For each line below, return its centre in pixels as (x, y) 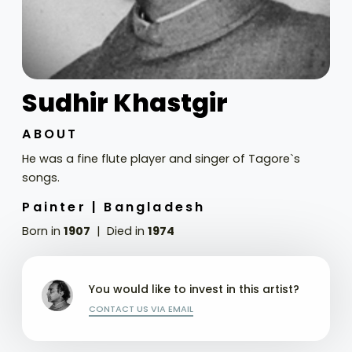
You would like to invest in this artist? (194, 290)
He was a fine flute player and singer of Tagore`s (161, 158)
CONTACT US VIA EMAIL (141, 309)
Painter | (60, 207)
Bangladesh (155, 207)
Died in (128, 231)
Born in (43, 231)
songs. (41, 177)
